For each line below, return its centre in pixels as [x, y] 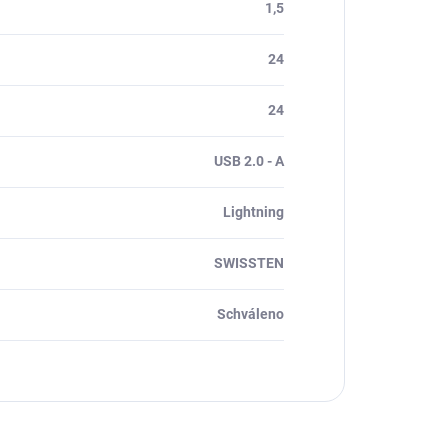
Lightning [253, 212]
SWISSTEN [249, 263]
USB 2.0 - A [249, 161]
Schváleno [250, 314]
